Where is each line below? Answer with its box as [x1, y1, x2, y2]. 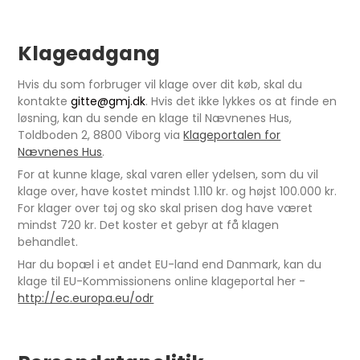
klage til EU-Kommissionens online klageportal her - [18, 273, 306, 289]
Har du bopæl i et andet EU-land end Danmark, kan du [18, 256, 322, 272]
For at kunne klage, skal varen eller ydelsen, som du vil [18, 166, 319, 182]
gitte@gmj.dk [71, 93, 146, 109]
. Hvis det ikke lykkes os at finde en [145, 93, 337, 109]
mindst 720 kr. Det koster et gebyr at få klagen [18, 217, 280, 233]
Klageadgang [18, 39, 161, 67]
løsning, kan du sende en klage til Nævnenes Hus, [18, 110, 292, 126]
